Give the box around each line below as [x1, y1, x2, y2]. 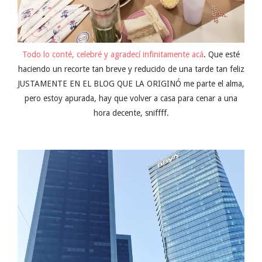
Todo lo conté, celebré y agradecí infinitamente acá [22, 50, 204, 60]
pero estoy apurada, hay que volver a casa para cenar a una [25, 94, 237, 104]
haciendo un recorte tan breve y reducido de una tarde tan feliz [18, 64, 244, 74]
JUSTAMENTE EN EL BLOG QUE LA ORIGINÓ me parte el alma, [18, 79, 244, 89]
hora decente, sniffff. [93, 108, 169, 118]
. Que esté [204, 50, 240, 60]
